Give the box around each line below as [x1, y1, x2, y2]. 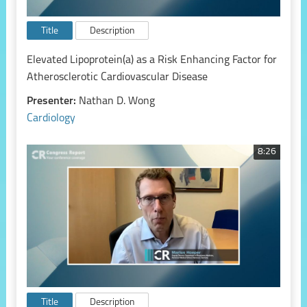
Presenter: [26, 95, 79, 107]
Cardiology [26, 112, 75, 124]
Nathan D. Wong [78, 95, 155, 107]
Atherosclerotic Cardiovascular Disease [26, 71, 208, 83]
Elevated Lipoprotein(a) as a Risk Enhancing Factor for [26, 54, 277, 66]
